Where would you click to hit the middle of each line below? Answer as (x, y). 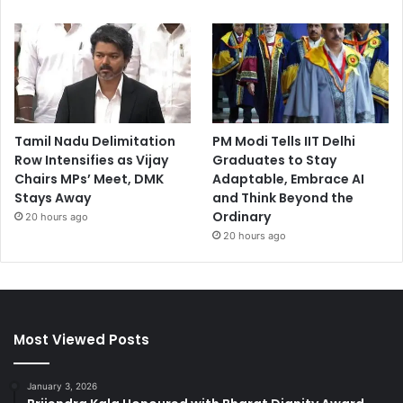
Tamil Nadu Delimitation (95, 141)
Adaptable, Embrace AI (289, 179)
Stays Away (53, 197)
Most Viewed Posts (81, 339)
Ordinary (242, 216)
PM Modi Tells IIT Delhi (284, 141)
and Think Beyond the (283, 197)
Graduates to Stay (275, 160)
